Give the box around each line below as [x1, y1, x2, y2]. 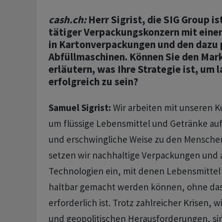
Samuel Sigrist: [48, 102, 111, 114]
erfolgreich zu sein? [48, 75, 138, 89]
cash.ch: [48, 13, 86, 27]
